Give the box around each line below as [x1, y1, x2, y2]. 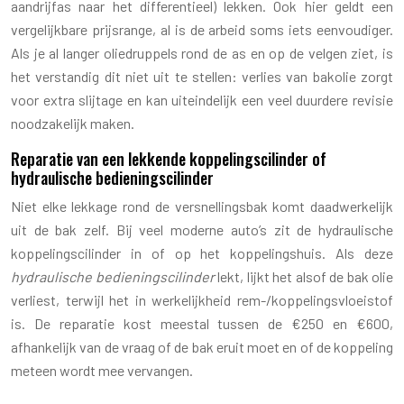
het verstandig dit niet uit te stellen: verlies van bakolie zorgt [11, 67, 393, 85]
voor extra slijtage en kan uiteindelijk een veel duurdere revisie [11, 90, 393, 108]
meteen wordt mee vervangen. [11, 361, 193, 379]
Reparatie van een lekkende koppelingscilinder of [11, 146, 326, 170]
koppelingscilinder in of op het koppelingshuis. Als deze [11, 243, 393, 262]
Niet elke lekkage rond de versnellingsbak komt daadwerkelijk [11, 197, 393, 215]
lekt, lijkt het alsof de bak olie [214, 267, 393, 285]
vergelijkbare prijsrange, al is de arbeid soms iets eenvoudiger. [11, 20, 393, 38]
